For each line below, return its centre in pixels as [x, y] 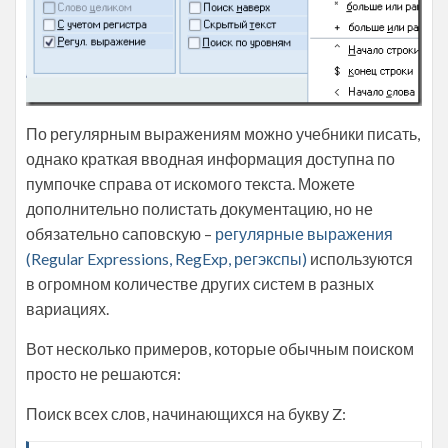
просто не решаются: [103, 373]
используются [360, 258]
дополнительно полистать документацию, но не [199, 208]
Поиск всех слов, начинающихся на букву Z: [186, 413]
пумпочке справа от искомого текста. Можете [190, 183]
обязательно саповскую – [120, 233]
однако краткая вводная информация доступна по [210, 158]
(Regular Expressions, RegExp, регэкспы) [166, 258]
